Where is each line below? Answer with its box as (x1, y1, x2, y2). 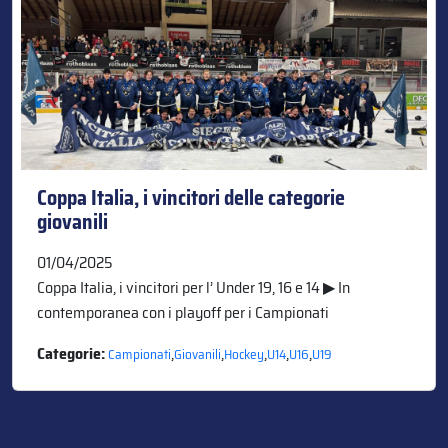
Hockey (224, 343, 264, 365)
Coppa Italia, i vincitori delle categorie (37, 181, 345, 214)
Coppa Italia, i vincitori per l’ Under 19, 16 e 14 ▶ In (37, 274, 350, 300)
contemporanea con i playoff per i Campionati (37, 299, 329, 325)
